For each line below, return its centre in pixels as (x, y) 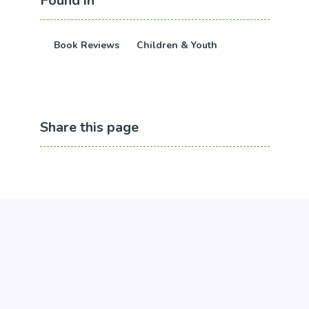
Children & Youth (177, 45)
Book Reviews (86, 45)
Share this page (89, 127)
